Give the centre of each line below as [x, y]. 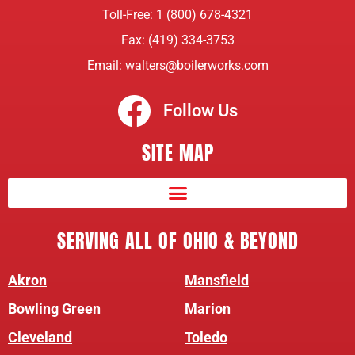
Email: [106, 65]
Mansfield [217, 281]
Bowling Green [54, 309]
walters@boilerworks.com [197, 65]
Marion [208, 309]
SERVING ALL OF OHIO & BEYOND [177, 241]
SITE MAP [177, 153]
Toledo [206, 338]
